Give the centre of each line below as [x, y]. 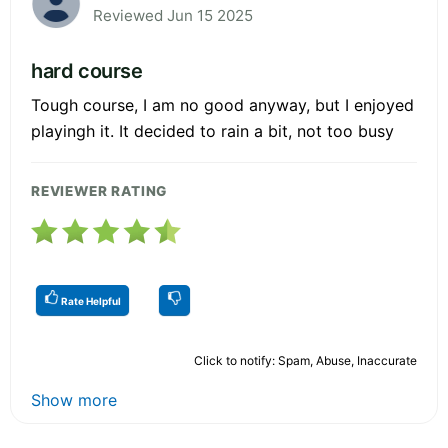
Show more [74, 400]
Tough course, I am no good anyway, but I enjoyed [222, 105]
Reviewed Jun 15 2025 [173, 16]
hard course [87, 71]
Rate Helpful [90, 301]
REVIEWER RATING [99, 191]
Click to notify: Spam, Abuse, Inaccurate [305, 361]
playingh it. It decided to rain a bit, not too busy [212, 131]
